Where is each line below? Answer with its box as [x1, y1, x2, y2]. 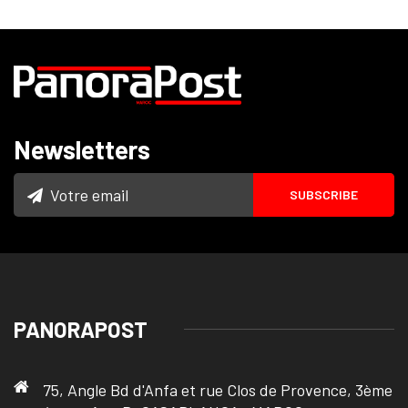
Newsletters [14, 133, 150, 165]
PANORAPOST [14, 315, 148, 342]
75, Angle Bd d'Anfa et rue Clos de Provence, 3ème [43, 379, 393, 400]
